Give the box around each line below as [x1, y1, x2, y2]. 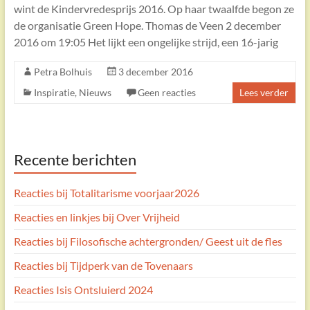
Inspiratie [33, 86, 75, 98]
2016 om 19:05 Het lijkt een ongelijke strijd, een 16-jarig [13, 35, 278, 48]
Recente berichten [13, 149, 136, 169]
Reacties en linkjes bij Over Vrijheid [13, 210, 180, 224]
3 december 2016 [118, 65, 193, 77]
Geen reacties [137, 86, 196, 98]
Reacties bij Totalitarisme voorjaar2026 [13, 185, 199, 199]
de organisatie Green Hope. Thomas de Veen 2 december [13, 18, 281, 32]
